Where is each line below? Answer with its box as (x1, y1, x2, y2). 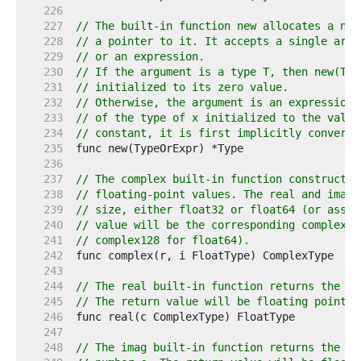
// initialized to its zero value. (76, 81, 288, 93)
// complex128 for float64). (76, 234, 250, 247)
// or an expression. (76, 50, 205, 63)
